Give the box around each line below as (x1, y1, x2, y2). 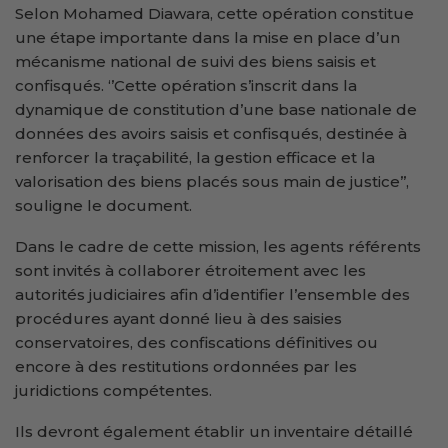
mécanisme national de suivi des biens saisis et (15, 51, 376, 71)
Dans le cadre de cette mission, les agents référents (15, 236, 421, 256)
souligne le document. (15, 195, 192, 215)
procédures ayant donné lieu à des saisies (15, 308, 342, 328)
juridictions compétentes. (15, 380, 212, 400)
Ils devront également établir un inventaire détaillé (15, 421, 413, 441)
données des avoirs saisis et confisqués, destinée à (15, 123, 407, 143)
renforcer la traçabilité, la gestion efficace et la (15, 147, 375, 167)
